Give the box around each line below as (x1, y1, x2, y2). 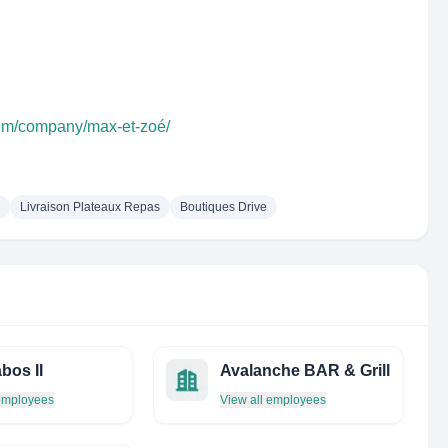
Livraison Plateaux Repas (20, 200, 160, 214)
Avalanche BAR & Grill (219, 362, 390, 379)
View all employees (219, 393, 326, 407)
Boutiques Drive (180, 200, 267, 214)
